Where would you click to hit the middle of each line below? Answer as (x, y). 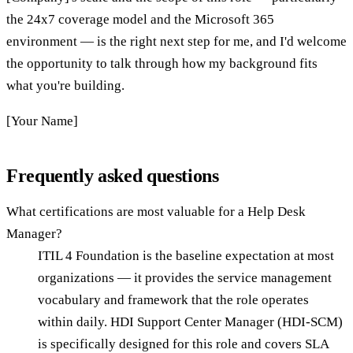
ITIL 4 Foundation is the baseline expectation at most (186, 256)
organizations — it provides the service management (185, 278)
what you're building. (65, 86)
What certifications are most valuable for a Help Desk (156, 212)
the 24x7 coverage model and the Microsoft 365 (140, 20)
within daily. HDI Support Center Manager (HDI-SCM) (190, 322)
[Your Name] (42, 121)
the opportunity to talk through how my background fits (162, 64)
